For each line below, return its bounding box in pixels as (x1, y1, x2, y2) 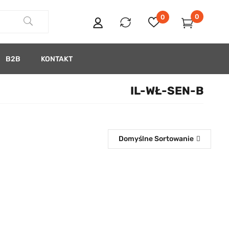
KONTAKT (41, 54, 73, 63)
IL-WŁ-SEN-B (130, 84, 203, 98)
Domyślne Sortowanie (119, 134, 194, 143)
